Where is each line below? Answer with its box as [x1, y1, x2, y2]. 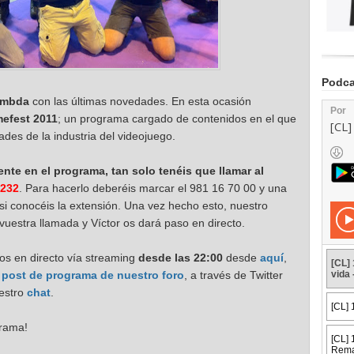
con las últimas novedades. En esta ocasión [29, 94, 251, 107]
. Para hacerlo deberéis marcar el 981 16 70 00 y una [19, 181, 287, 194]
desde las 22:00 [138, 250, 223, 264]
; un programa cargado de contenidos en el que [58, 111, 296, 125]
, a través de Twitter [184, 268, 283, 281]
